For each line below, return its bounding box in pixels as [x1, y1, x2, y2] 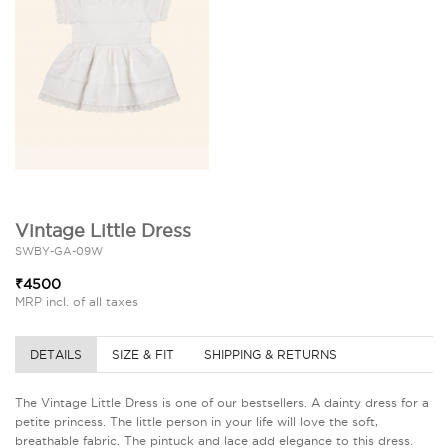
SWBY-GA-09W [15, 245, 103, 257]
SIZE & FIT [112, 348, 174, 361]
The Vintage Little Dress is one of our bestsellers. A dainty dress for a [15, 396, 429, 409]
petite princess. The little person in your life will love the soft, [15, 415, 378, 428]
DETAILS [30, 348, 82, 361]
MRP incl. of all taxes [15, 295, 138, 308]
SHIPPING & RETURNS [204, 348, 337, 361]
